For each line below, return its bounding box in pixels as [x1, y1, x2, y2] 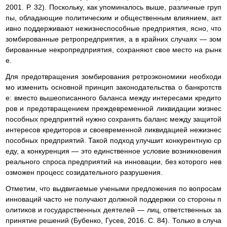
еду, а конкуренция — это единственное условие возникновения [6, 146, 221, 155]
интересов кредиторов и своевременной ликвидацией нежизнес [6, 125, 221, 134]
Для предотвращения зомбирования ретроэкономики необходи [6, 72, 221, 81]
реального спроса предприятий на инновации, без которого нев [6, 157, 221, 166]
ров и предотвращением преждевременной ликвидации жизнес [6, 104, 221, 112]
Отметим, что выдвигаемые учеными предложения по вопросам [6, 184, 221, 193]
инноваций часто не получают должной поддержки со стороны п [6, 195, 221, 203]
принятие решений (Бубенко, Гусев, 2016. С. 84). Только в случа [6, 216, 221, 224]
